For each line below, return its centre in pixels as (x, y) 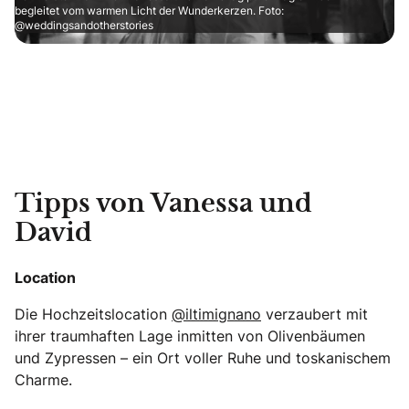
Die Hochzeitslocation (93, 314)
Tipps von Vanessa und (163, 204)
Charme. (43, 379)
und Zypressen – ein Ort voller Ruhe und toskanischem (203, 357)
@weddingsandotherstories (84, 25)
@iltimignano (216, 314)
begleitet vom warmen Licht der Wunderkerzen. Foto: (149, 10)
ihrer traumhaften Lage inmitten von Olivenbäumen (190, 336)
